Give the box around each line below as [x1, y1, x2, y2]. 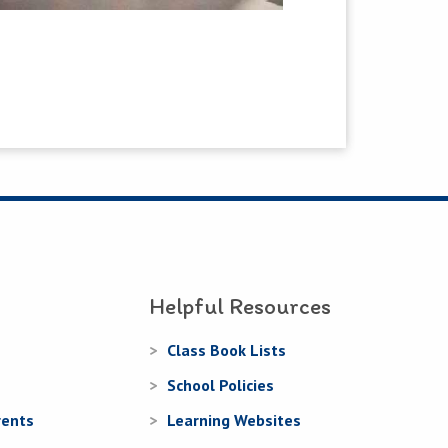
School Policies [167, 374, 274, 395]
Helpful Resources [149, 291, 331, 320]
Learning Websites [167, 409, 301, 430]
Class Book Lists [167, 339, 286, 360]
